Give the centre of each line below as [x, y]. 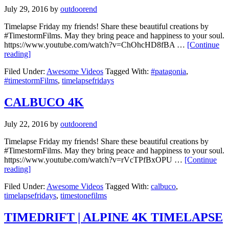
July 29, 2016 [26, 9]
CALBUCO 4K [44, 102]
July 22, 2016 [26, 124]
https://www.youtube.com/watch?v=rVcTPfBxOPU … [94, 159]
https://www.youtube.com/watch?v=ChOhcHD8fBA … [96, 45]
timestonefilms [84, 195]
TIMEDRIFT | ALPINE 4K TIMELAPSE [113, 217]
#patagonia [168, 72]
